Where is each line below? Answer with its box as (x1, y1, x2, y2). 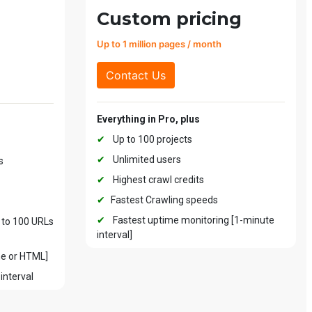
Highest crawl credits (111, 174, 204, 186)
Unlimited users (111, 154, 181, 166)
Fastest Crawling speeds (111, 194, 218, 206)
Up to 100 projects (111, 134, 192, 146)
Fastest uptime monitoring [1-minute (111, 214, 274, 226)
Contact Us (106, 68, 166, 83)
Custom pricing (97, 8, 242, 30)
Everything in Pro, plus (97, 114, 200, 125)
